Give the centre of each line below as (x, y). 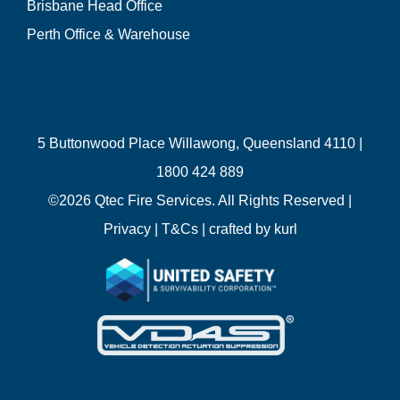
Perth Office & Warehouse (108, 35)
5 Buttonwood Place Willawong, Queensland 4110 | (200, 144)
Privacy (127, 229)
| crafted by (236, 229)
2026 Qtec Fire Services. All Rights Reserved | (205, 201)
